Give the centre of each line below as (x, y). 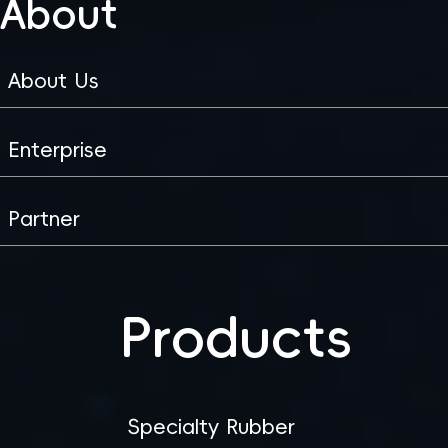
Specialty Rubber (211, 426)
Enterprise (57, 149)
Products (236, 337)
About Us (53, 80)
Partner (44, 218)
